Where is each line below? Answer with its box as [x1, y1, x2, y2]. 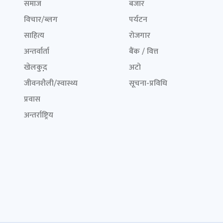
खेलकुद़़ [24, 61, 47, 74]
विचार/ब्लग [24, 13, 58, 26]
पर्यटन [128, 13, 147, 26]
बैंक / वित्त [128, 45, 158, 58]
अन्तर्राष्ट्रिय [24, 109, 53, 122]
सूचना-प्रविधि [128, 77, 167, 90]
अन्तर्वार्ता [24, 45, 49, 58]
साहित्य [24, 29, 44, 42]
